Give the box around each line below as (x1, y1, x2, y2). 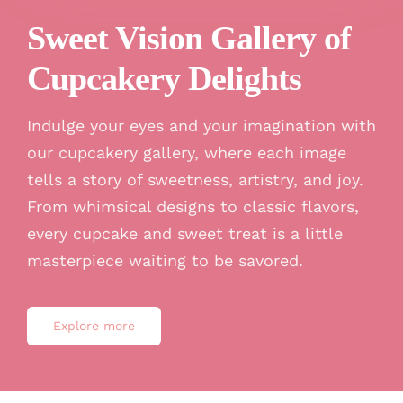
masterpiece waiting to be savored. (26, 251, 303, 271)
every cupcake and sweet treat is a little (26, 224, 343, 244)
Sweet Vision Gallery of (26, 19, 351, 58)
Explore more (52, 318, 135, 334)
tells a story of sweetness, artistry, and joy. (26, 170, 363, 190)
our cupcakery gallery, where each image (26, 143, 346, 163)
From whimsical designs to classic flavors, (26, 197, 359, 217)
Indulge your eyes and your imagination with (26, 116, 376, 136)
